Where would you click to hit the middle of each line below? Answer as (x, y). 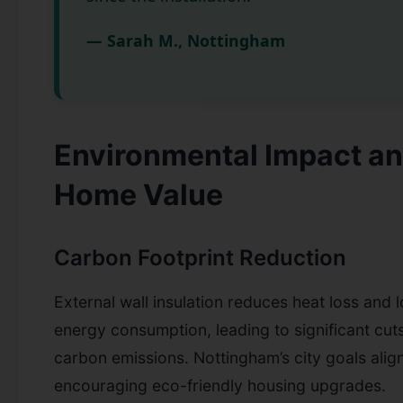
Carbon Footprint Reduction (200, 257)
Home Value (139, 194)
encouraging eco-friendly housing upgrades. (220, 385)
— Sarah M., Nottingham (186, 40)
